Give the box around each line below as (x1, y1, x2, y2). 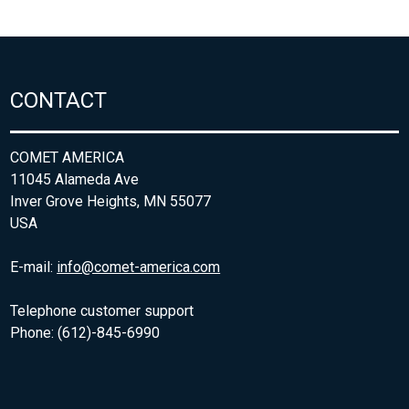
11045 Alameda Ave (10, 171, 140, 189)
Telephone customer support (10, 302, 194, 320)
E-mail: (10, 258, 58, 277)
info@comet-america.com (57, 258, 221, 277)
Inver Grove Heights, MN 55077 (10, 193, 212, 211)
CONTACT (10, 88, 108, 114)
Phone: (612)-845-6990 (10, 324, 161, 342)
